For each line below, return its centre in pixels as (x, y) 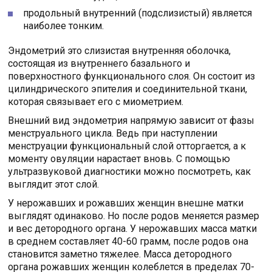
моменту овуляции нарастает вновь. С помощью (119, 159)
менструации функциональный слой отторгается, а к (127, 146)
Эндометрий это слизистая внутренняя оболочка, (120, 51)
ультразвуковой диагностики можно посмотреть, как (130, 172)
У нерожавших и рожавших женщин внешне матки (126, 203)
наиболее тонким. (64, 26)
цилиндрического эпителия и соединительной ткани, (128, 89)
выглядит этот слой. (54, 185)
